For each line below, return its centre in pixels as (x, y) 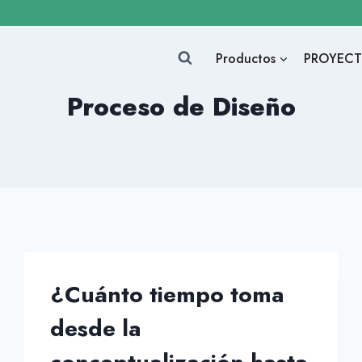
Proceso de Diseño (181, 107)
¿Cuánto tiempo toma (168, 295)
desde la (96, 328)
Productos (245, 58)
